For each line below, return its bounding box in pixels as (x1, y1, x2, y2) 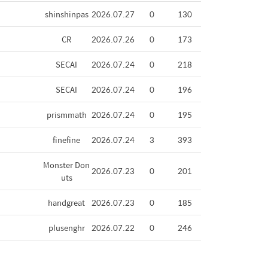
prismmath (46, 108, 87, 121)
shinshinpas (44, 7, 89, 20)
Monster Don (43, 158, 90, 171)
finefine (53, 133, 80, 146)
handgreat (48, 196, 85, 209)
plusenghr (48, 221, 85, 234)
